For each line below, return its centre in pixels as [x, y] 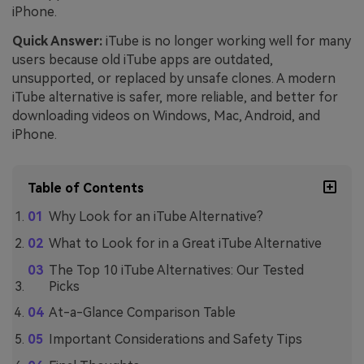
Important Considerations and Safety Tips [175, 340]
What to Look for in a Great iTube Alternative [185, 243]
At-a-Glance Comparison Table [142, 313]
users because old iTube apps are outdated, [143, 60]
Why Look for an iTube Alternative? [156, 216]
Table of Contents [86, 188]
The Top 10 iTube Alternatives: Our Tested [176, 270]
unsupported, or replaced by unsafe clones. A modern [174, 79]
